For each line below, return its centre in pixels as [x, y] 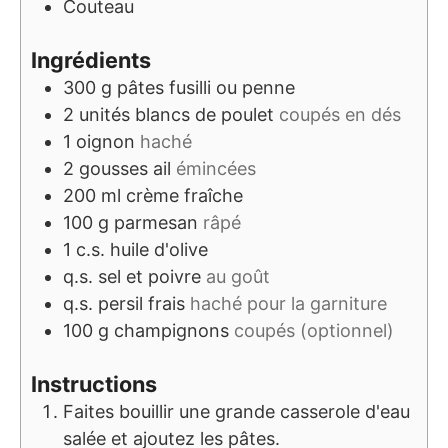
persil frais [141, 304]
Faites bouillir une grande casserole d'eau [236, 412]
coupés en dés [340, 115]
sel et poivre [149, 277]
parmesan [156, 223]
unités [104, 115]
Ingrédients [91, 60]
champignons [171, 331]
